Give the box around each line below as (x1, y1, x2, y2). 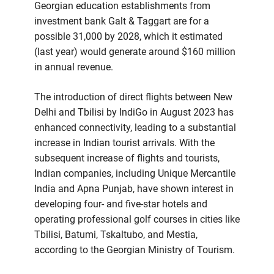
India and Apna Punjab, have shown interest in (34, 183, 234, 195)
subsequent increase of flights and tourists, (34, 152, 220, 165)
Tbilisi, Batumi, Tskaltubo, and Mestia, (34, 229, 198, 241)
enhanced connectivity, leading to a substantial (34, 122, 236, 134)
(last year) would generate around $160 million (34, 46, 235, 58)
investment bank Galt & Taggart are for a (34, 15, 209, 28)
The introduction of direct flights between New (34, 91, 232, 103)
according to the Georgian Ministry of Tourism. (34, 244, 235, 256)
